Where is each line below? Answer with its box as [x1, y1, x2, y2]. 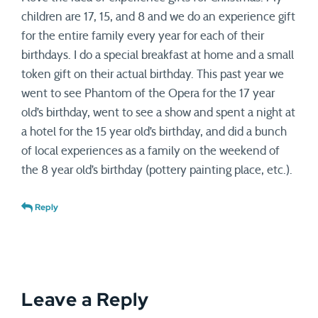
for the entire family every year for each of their [21, 30, 264, 42]
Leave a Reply [21, 287, 149, 312]
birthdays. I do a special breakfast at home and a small [21, 49, 294, 61]
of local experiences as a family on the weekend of [21, 145, 280, 157]
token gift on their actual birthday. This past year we [21, 68, 284, 80]
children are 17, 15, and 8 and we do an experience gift [21, 11, 295, 23]
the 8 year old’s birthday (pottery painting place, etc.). [21, 164, 292, 176]
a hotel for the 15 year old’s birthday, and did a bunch [21, 126, 287, 138]
